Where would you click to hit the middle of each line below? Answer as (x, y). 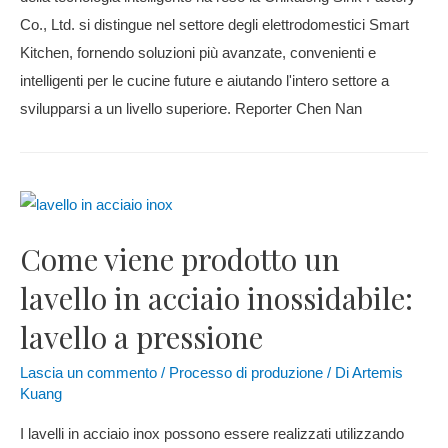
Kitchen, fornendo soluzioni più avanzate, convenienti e (198, 52)
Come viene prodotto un (180, 259)
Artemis (377, 373)
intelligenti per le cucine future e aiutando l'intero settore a (204, 80)
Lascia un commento (88, 373)
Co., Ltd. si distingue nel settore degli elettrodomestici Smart (214, 24)
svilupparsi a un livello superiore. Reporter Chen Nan (191, 108)
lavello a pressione (141, 337)
